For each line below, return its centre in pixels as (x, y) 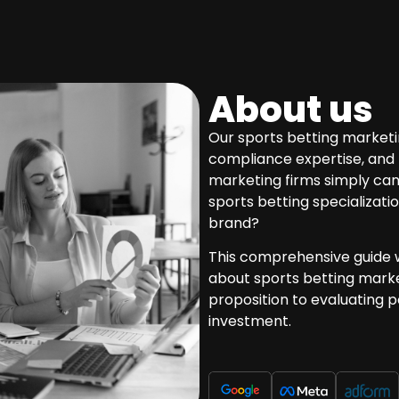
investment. (250, 321)
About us (291, 109)
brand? (234, 223)
